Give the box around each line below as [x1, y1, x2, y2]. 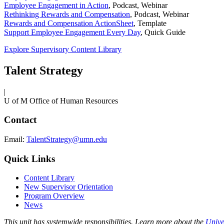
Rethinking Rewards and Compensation [4, 9, 130, 18]
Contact [4, 114, 36, 125]
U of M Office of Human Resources [4, 96, 118, 105]
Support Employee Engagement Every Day [4, 27, 140, 36]
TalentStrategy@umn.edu [26, 134, 107, 143]
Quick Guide [144, 27, 185, 36]
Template [137, 18, 166, 27]
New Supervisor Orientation [24, 182, 113, 191]
